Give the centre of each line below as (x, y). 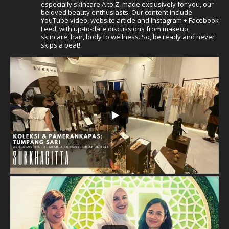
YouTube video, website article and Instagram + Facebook (130, 20)
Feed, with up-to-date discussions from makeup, (115, 28)
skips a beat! (61, 45)
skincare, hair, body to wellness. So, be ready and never (128, 37)
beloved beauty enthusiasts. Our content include (117, 12)
